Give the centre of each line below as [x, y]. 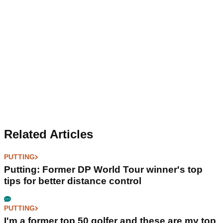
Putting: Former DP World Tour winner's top [103, 170]
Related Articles [49, 134]
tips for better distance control [73, 181]
